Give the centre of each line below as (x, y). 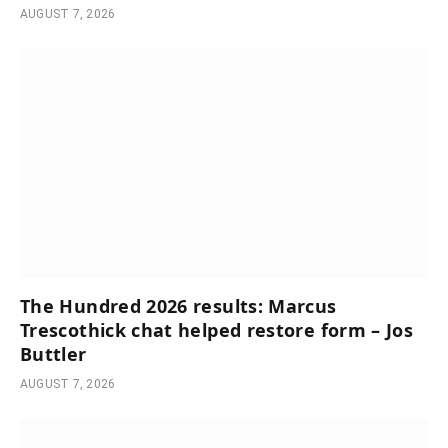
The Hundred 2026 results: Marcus (178, 306)
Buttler (53, 354)
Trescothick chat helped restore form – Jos (217, 330)
